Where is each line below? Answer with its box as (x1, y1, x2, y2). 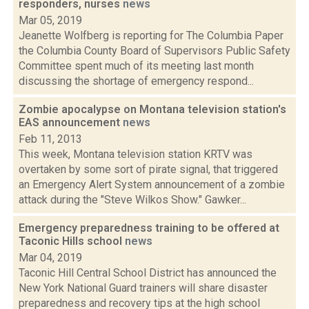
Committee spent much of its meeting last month (19, 59, 254, 72)
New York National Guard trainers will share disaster (19, 281, 268, 295)
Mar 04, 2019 (19, 251, 82, 264)
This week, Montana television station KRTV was (19, 148, 252, 161)
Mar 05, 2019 (19, 14, 82, 27)
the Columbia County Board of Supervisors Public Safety (19, 44, 290, 57)
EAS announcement (19, 116, 123, 129)
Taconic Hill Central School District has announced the (19, 266, 277, 279)
